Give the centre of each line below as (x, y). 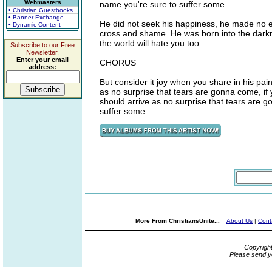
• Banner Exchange (36, 17)
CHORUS (118, 63)
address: (42, 67)
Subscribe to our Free (42, 45)
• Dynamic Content (35, 25)
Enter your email (42, 59)
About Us (240, 221)
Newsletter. (42, 52)
